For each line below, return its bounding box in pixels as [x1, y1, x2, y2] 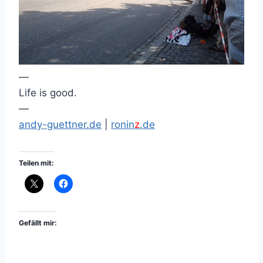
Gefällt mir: [19, 218, 57, 227]
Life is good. [19, 86, 77, 99]
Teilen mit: [19, 158, 54, 167]
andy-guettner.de [19, 118, 102, 130]
